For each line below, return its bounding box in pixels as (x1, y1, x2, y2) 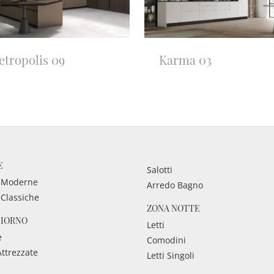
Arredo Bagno (146, 179, 203, 191)
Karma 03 (159, 51, 212, 68)
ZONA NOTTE (146, 202, 200, 215)
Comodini (146, 234, 186, 246)
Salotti (146, 164, 172, 176)
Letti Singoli (146, 250, 194, 262)
